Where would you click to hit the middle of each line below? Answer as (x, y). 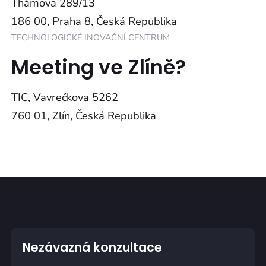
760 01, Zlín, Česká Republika (84, 116)
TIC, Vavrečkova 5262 (65, 98)
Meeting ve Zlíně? (99, 68)
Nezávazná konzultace (92, 247)
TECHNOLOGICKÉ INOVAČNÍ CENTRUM (91, 37)
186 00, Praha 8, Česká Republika (94, 21)
